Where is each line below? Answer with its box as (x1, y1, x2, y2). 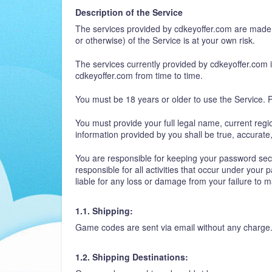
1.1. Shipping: (75, 205, 133, 217)
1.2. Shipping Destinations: (75, 251, 188, 263)
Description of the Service (75, 6, 183, 18)
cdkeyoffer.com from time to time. (75, 69, 203, 81)
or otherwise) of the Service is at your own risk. (75, 34, 255, 46)
